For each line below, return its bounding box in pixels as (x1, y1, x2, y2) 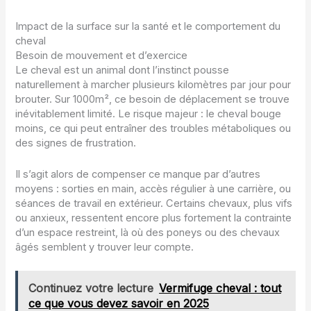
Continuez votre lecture (28, 280, 154, 295)
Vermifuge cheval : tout (159, 280, 282, 295)
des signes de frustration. (15, 137, 137, 150)
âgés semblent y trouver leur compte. (15, 240, 194, 253)
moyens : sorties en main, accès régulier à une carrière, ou (15, 182, 292, 195)
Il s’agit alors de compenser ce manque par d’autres (15, 167, 261, 180)
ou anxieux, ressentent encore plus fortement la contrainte (15, 211, 292, 224)
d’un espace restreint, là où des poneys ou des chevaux (15, 226, 280, 239)
